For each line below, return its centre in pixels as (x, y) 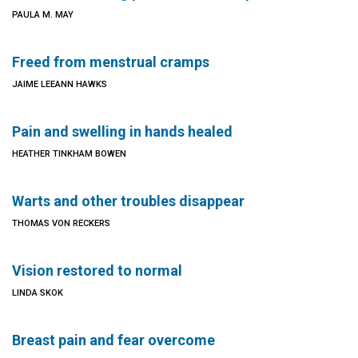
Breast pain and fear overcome (113, 340)
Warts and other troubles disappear (128, 201)
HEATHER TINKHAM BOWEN (69, 154)
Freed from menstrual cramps (111, 62)
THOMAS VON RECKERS (61, 223)
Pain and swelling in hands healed (122, 131)
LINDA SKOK (38, 293)
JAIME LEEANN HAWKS (60, 84)
